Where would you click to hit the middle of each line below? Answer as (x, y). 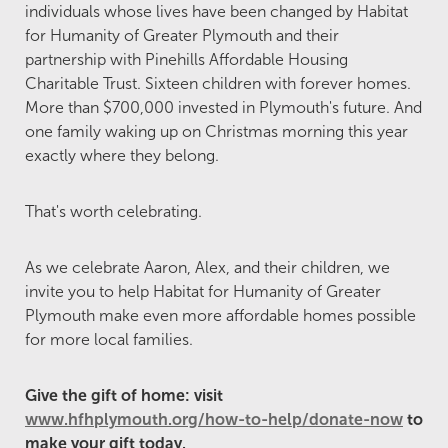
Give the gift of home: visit (124, 396)
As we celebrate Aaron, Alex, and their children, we (207, 268)
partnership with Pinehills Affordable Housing (186, 60)
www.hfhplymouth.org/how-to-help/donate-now (214, 420)
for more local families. (109, 340)
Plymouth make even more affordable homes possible (220, 316)
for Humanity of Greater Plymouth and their (182, 36)
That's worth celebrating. (113, 212)
